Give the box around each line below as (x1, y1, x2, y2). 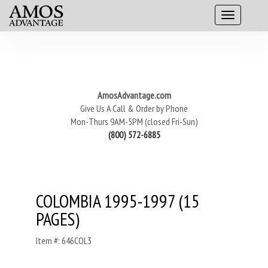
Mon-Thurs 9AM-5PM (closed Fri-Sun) (70, 115, 198, 127)
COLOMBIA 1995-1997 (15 (36, 189, 200, 212)
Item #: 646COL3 (36, 234, 92, 246)
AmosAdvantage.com (97, 89, 171, 101)
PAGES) (36, 207, 80, 230)
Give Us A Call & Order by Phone (80, 102, 188, 114)
